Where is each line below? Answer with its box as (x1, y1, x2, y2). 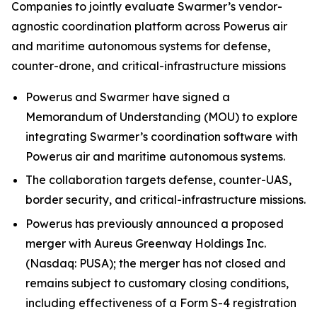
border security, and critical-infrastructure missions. (25, 192, 306, 207)
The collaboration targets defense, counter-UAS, (25, 173, 292, 188)
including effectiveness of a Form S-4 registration (25, 295, 296, 310)
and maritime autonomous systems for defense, (11, 39, 270, 53)
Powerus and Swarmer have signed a (25, 90, 230, 104)
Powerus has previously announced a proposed (25, 216, 284, 231)
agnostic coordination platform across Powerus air (11, 19, 287, 33)
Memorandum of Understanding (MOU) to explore (25, 110, 298, 124)
